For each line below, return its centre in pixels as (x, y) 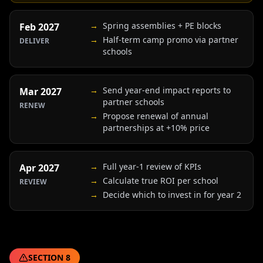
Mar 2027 (41, 92)
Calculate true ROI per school (161, 181)
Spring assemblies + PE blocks (162, 26)
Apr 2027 (39, 168)
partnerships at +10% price (156, 128)
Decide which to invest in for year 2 (172, 195)
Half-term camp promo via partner (171, 40)
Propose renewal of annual (156, 116)
